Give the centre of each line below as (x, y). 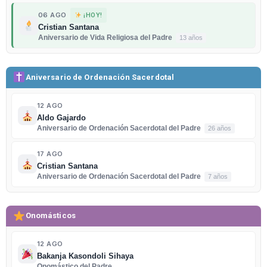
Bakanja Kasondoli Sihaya (85, 256)
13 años (191, 38)
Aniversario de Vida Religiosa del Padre (106, 38)
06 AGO (52, 15)
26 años (220, 128)
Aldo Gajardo (61, 118)
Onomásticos (50, 216)
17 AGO (50, 153)
